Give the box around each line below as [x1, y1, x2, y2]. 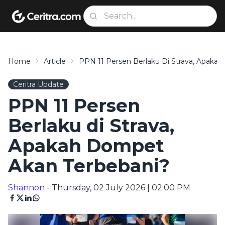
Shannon [8, 183, 45, 192]
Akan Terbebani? [8, 155, 170, 177]
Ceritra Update [13, 80, 64, 89]
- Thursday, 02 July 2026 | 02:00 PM [45, 183, 190, 192]
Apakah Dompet [8, 135, 164, 157]
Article [44, 57, 66, 66]
